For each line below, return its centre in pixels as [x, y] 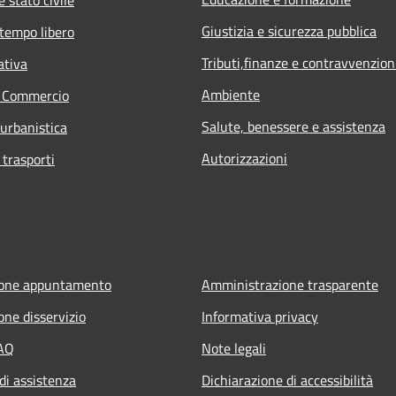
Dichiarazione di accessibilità [287, 380]
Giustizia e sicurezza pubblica [289, 30]
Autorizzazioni [244, 158]
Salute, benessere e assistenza [293, 126]
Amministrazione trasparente [290, 284]
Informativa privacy [260, 316]
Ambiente [231, 94]
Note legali [234, 348]
